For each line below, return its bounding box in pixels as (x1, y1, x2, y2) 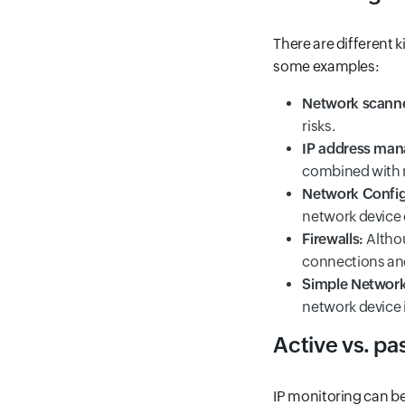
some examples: (273, 58, 380, 75)
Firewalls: (302, 231, 367, 248)
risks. (302, 118, 335, 135)
